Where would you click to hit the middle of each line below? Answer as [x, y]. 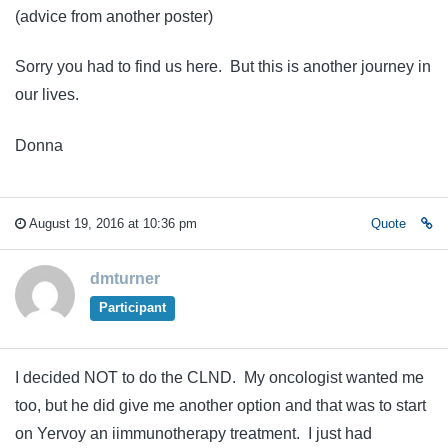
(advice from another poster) [114, 16]
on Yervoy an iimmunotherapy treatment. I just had [193, 434]
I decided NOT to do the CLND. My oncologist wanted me [219, 378]
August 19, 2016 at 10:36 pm [111, 224]
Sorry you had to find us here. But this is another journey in [223, 67]
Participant [132, 308]
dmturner [125, 279]
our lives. [47, 95]
